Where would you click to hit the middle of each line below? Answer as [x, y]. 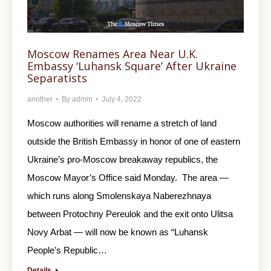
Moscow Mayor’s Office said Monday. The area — [128, 177]
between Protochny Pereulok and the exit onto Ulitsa [130, 214]
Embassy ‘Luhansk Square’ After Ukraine [132, 66]
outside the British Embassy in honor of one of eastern [134, 141]
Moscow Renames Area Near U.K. [113, 54]
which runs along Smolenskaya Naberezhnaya [119, 195]
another [40, 99]
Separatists [57, 78]
